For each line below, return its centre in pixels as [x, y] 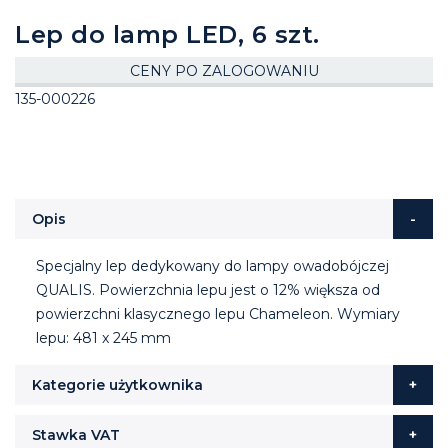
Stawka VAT [76, 434]
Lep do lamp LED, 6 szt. [167, 34]
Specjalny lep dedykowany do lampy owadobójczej [212, 265]
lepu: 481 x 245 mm [103, 337]
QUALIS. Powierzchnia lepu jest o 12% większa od [207, 289]
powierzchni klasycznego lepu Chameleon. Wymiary [217, 313]
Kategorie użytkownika [117, 384]
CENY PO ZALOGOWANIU [224, 70]
